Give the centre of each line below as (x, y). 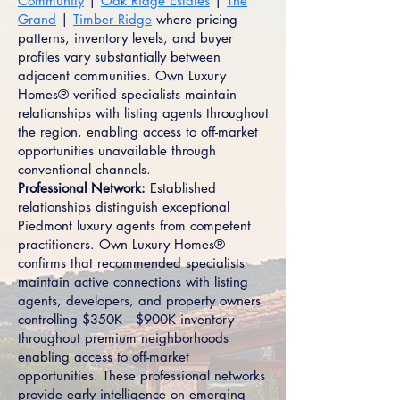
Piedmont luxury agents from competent (134, 225)
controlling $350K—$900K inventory (126, 319)
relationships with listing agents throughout (143, 113)
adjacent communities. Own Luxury (122, 75)
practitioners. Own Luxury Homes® (121, 244)
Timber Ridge (112, 19)
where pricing (195, 19)
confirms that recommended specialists (131, 263)
